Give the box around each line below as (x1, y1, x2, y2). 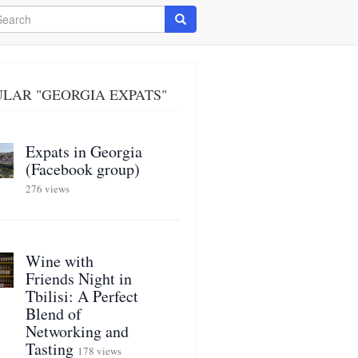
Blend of (25, 303, 82, 324)
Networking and (25, 320, 129, 342)
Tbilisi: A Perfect (25, 285, 138, 307)
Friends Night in (25, 268, 132, 289)
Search (174, 10, 210, 26)
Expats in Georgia (25, 141, 142, 162)
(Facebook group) (25, 158, 140, 180)
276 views (25, 181, 70, 196)
